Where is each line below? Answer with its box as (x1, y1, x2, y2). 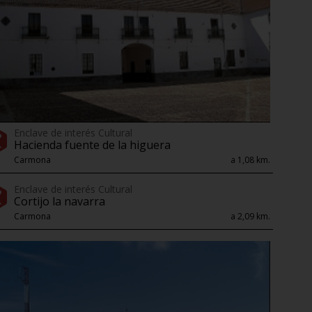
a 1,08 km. (231, 154, 270, 166)
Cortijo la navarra (14, 194, 105, 210)
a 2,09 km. (231, 210, 270, 223)
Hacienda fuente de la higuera (14, 137, 171, 153)
